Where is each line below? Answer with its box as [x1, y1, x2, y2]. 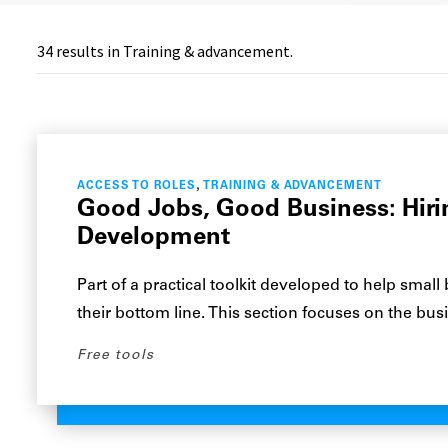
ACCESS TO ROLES [77, 181, 197, 192]
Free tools [77, 348, 155, 363]
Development [77, 226, 231, 250]
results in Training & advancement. [53, 41, 294, 61]
